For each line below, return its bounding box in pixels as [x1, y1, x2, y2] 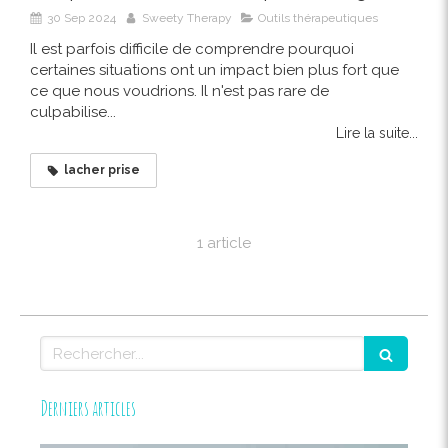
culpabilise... [30, 103, 116, 122]
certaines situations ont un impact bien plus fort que [30, 61, 399, 80]
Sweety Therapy [142, 11, 232, 26]
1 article [197, 234, 251, 253]
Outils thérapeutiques [258, 11, 378, 26]
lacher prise [64, 163, 140, 178]
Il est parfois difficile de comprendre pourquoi [30, 40, 354, 59]
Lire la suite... [336, 125, 418, 142]
